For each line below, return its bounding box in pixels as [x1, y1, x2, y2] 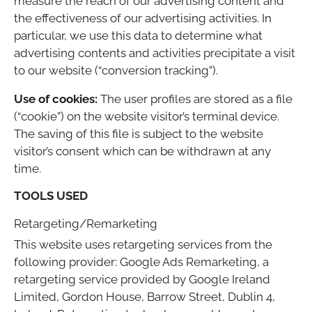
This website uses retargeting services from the [14, 237, 272, 252]
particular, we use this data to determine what [14, 29, 263, 43]
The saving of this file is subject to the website [14, 127, 263, 141]
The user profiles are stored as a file [97, 92, 292, 107]
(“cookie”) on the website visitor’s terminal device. [14, 109, 279, 124]
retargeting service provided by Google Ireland [14, 272, 270, 287]
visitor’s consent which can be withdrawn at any [14, 144, 271, 159]
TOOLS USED [14, 189, 88, 203]
